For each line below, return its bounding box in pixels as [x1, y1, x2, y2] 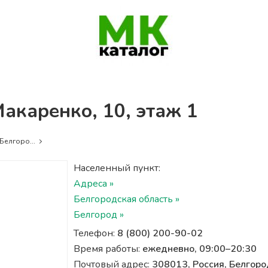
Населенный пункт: [73, 162, 160, 175]
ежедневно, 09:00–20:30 [142, 242, 257, 255]
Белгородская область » [73, 193, 179, 206]
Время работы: [73, 242, 142, 255]
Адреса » [73, 177, 114, 190]
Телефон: [73, 227, 117, 240]
